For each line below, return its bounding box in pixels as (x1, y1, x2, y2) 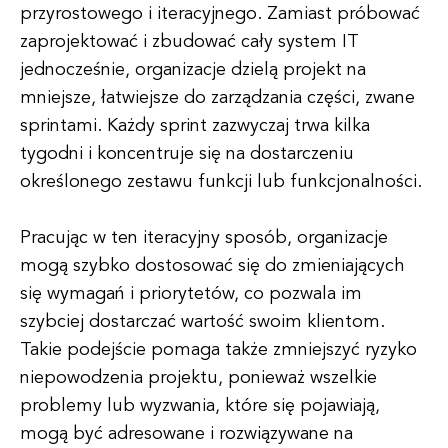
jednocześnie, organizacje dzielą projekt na (20, 61, 366, 79)
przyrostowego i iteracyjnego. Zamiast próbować (20, 5, 420, 23)
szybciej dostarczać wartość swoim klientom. (20, 313, 385, 331)
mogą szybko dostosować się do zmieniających (20, 257, 405, 275)
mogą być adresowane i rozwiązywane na (20, 425, 353, 443)
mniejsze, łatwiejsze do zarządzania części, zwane (20, 89, 415, 107)
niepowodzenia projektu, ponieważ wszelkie (20, 369, 377, 387)
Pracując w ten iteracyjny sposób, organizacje (20, 229, 388, 247)
